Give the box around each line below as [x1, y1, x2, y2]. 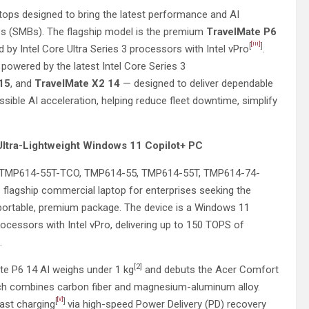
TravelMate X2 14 [34, 77, 123, 90]
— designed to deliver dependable [123, 77, 273, 90]
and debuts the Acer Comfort [142, 263, 279, 276]
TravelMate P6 [206, 25, 277, 38]
